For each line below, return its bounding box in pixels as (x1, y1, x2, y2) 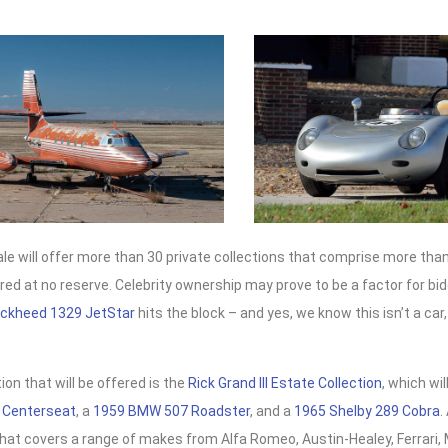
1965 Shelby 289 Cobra (294, 403, 440, 420)
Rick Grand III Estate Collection (188, 375, 382, 392)
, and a (250, 403, 294, 420)
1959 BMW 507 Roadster (93, 403, 250, 420)
